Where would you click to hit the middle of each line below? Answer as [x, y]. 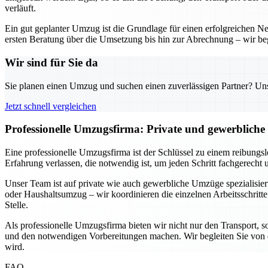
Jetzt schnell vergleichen [51, 106]
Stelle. [16, 205]
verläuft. [20, 8]
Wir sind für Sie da [51, 62]
